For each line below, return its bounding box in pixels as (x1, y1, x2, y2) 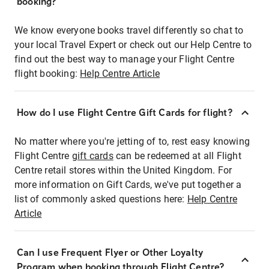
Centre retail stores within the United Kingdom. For (14, 164, 232, 176)
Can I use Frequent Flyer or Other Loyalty (17, 246, 204, 258)
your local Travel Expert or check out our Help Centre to (14, 38, 252, 50)
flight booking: (14, 67, 80, 79)
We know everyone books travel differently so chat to (14, 24, 244, 36)
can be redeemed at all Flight (113, 150, 241, 162)
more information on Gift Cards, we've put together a (14, 178, 242, 190)
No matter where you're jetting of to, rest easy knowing (14, 135, 250, 147)
